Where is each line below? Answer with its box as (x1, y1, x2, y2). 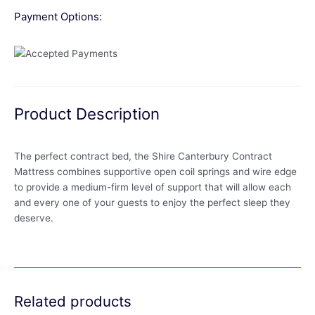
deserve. (14, 212, 53, 224)
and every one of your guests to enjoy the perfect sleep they (14, 197, 290, 209)
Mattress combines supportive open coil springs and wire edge (14, 166, 297, 178)
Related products (14, 292, 131, 311)
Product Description (14, 103, 160, 123)
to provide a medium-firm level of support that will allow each (14, 181, 291, 193)
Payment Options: (14, 10, 102, 24)
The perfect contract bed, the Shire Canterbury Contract (14, 150, 272, 162)
